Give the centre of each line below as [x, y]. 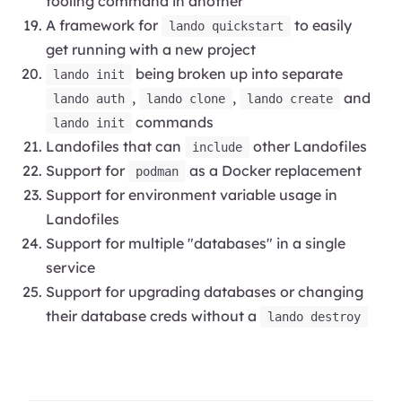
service [71, 267]
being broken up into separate [238, 73]
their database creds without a [153, 315]
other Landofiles [309, 146]
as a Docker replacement [274, 170]
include [218, 147]
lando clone [186, 98]
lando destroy [315, 316]
